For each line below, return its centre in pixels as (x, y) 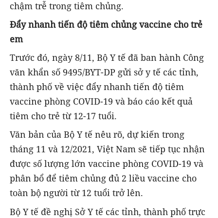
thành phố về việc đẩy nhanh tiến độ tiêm (97, 87)
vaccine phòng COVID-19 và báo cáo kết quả (101, 101)
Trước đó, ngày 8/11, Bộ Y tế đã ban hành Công (107, 58)
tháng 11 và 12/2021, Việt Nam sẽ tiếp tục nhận (107, 149)
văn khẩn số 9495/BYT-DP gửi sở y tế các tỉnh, (104, 72)
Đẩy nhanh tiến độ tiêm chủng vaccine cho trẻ (106, 25)
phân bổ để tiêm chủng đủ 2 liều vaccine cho (103, 178)
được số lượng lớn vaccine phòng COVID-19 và (107, 164)
